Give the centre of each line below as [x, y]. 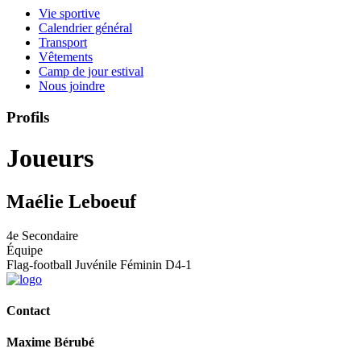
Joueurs [50, 158]
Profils [28, 117]
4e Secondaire [42, 235]
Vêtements [66, 57]
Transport [63, 42]
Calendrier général [85, 28]
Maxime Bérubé [50, 342]
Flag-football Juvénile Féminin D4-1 [99, 264]
